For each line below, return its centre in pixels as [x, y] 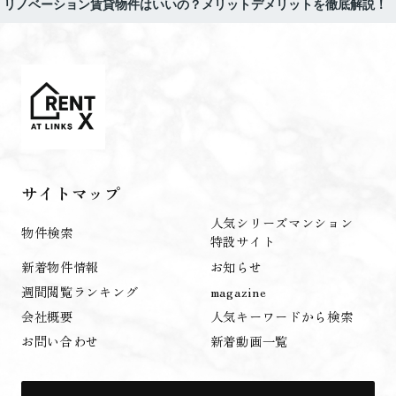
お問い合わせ [60, 341]
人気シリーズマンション [282, 223]
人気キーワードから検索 [282, 316]
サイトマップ [71, 192]
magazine [238, 291]
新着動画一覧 [249, 341]
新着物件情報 [60, 266]
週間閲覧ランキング [80, 291]
